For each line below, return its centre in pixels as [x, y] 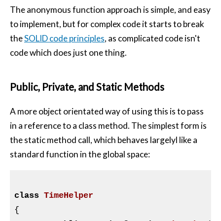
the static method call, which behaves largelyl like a [104, 140]
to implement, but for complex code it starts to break [107, 24]
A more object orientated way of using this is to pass [107, 111]
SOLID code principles [64, 38]
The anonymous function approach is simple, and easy [110, 10]
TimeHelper [68, 196]
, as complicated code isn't [152, 38]
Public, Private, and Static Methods [87, 87]
